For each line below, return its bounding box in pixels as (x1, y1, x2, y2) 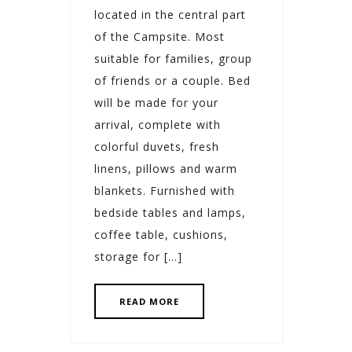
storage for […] (94, 249, 182, 265)
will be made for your (94, 95, 218, 111)
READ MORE (119, 295, 179, 308)
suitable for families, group (94, 51, 252, 67)
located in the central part (94, 7, 246, 23)
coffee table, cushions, (94, 227, 228, 243)
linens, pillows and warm (94, 161, 237, 177)
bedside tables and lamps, (94, 205, 246, 221)
